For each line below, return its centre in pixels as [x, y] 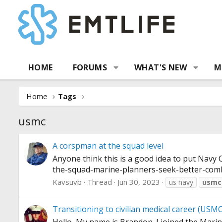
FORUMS [90, 67]
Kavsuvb [67, 182]
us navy [181, 182]
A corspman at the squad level [108, 146]
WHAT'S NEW [161, 67]
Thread [100, 182]
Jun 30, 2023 [139, 182]
